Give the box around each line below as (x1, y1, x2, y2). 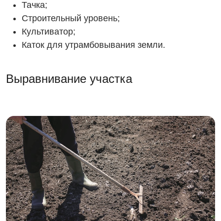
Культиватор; (22, 26, 75, 37)
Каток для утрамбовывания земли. (22, 39, 165, 50)
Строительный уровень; (22, 13, 120, 23)
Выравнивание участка (6, 72, 132, 85)
